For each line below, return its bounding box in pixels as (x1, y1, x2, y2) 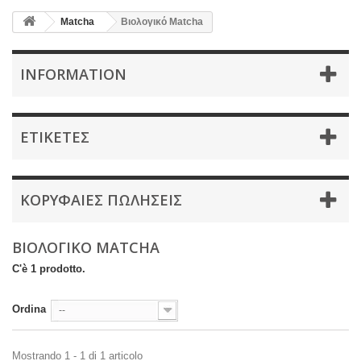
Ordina (12, 303, 46, 315)
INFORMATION (20, 64, 127, 84)
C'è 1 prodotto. (12, 263, 85, 275)
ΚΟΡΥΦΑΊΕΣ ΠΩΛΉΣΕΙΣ (20, 190, 182, 210)
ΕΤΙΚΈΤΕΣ (20, 127, 89, 147)
